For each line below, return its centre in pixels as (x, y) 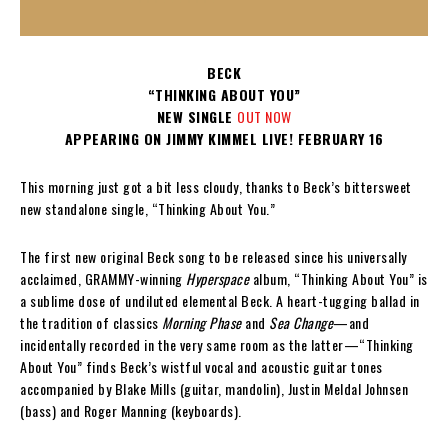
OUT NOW (264, 116)
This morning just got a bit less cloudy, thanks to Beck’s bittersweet (216, 186)
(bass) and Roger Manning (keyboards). (131, 410)
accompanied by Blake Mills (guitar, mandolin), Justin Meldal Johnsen (214, 388)
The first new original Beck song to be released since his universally (213, 256)
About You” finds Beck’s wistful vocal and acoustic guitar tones (201, 366)
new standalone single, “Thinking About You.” (147, 208)
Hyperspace (219, 278)
